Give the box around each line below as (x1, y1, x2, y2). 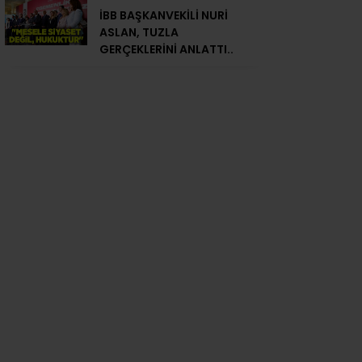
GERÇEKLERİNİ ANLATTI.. (99, 41, 234, 58)
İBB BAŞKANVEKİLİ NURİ (99, 7, 228, 24)
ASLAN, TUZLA (99, 24, 179, 41)
